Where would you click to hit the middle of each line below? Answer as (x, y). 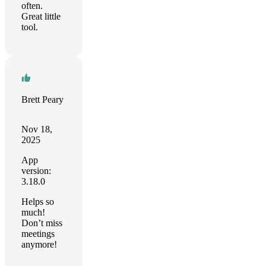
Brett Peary (42, 99)
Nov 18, (37, 129)
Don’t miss (42, 223)
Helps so (38, 202)
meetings (38, 234)
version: (36, 171)
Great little (41, 16)
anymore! (39, 244)
